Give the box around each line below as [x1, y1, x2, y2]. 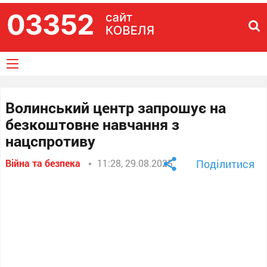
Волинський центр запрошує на [5, 98, 226, 117]
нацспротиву [5, 131, 96, 151]
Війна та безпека [5, 157, 81, 169]
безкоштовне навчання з [5, 114, 180, 134]
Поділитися [195, 157, 254, 171]
